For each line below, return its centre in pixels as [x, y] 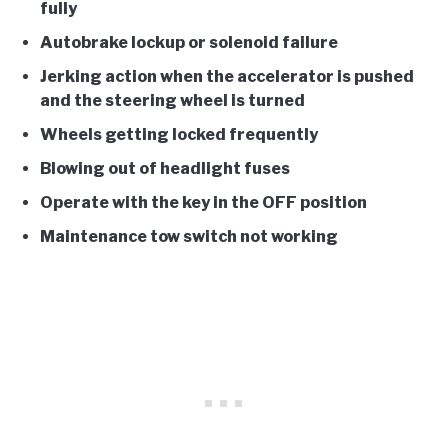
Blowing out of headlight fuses [165, 168]
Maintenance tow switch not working [189, 236]
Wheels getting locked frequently [179, 134]
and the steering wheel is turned [172, 100]
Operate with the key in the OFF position [203, 202]
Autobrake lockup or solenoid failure [189, 42]
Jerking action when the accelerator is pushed [227, 76]
